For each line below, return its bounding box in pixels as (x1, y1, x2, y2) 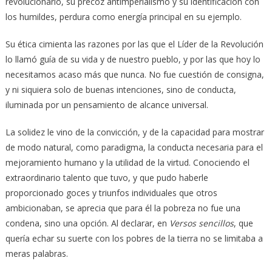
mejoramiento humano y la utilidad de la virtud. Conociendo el (5, 156, 250, 168)
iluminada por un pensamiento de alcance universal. (5, 98, 208, 110)
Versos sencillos (169, 217, 234, 229)
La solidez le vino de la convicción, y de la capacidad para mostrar (5, 126, 264, 138)
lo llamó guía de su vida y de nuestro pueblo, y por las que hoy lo (5, 53, 260, 65)
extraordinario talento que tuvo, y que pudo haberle (5, 171, 208, 183)
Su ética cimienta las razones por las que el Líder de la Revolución (5, 38, 263, 50)
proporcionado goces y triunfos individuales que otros (5, 186, 217, 199)
